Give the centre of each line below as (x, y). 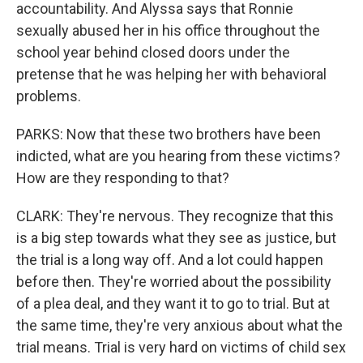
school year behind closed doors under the (153, 52)
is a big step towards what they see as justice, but (176, 238)
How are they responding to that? (123, 178)
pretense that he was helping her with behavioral (171, 74)
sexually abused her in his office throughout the (168, 30)
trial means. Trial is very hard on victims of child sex (181, 347)
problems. (49, 96)
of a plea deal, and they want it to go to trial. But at (173, 303)
